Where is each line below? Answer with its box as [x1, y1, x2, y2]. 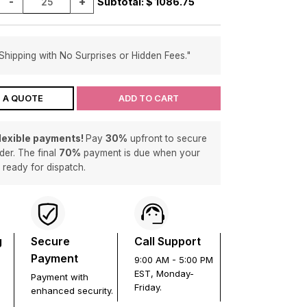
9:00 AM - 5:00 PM [134, 254, 213, 265]
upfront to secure [127, 133, 207, 144]
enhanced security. [31, 285, 114, 296]
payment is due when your [81, 147, 200, 158]
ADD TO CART [118, 93, 179, 103]
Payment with [31, 271, 89, 282]
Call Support [134, 234, 201, 248]
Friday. [134, 282, 162, 293]
